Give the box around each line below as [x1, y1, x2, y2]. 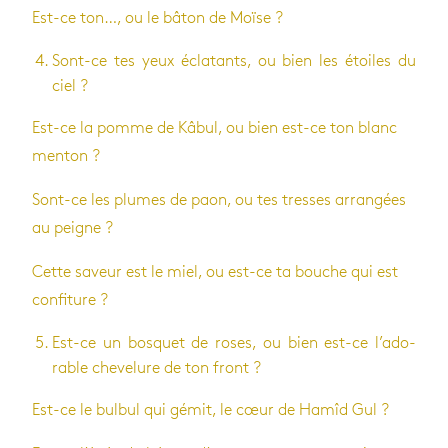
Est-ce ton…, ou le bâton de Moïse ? [32, 10, 283, 26]
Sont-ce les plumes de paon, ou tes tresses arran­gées [32, 192, 406, 208]
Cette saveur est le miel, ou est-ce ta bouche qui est [32, 264, 398, 280]
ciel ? [52, 78, 88, 94]
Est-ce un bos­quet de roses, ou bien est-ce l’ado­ [52, 335, 416, 351]
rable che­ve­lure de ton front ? [52, 360, 261, 376]
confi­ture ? [32, 292, 108, 308]
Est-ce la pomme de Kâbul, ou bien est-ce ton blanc [32, 120, 397, 136]
